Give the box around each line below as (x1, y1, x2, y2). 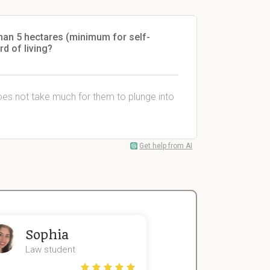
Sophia (25, 227, 69, 242)
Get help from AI (139, 142, 193, 150)
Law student (25, 244, 75, 255)
